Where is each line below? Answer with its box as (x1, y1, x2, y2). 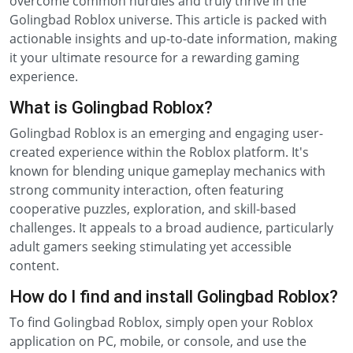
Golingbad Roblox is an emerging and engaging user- (9, 124, 323, 142)
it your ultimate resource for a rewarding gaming (9, 49, 299, 66)
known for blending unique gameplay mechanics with (9, 162, 325, 180)
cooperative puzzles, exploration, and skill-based (9, 200, 296, 217)
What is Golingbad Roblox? (9, 98, 213, 117)
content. (9, 257, 59, 274)
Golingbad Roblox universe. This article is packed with (9, 11, 327, 28)
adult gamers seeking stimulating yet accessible (9, 238, 292, 255)
